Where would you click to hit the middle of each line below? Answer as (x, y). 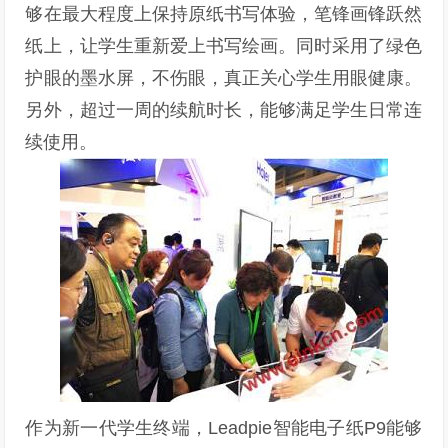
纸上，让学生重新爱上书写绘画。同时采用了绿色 (224, 46)
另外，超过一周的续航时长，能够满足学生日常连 (224, 110)
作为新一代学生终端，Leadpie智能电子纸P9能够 (224, 428)
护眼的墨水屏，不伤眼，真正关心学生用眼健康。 (224, 78)
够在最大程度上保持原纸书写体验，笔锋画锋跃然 (224, 14)
